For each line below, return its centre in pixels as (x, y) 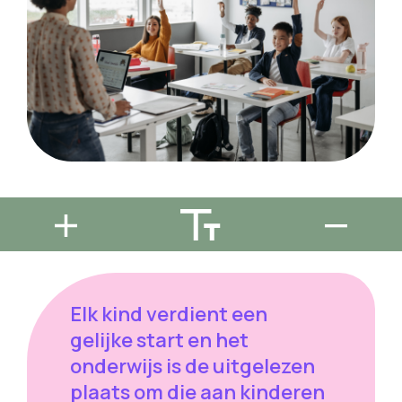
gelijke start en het (159, 341)
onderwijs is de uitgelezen (192, 367)
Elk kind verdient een (169, 315)
